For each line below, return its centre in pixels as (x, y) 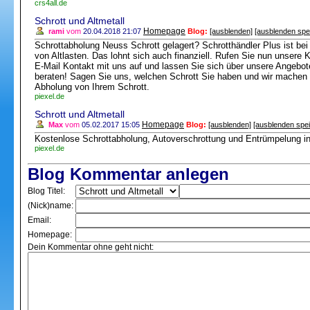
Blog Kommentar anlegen (128, 174)
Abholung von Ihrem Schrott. (92, 87)
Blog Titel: (46, 191)
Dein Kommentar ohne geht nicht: (91, 247)
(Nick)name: (51, 206)
